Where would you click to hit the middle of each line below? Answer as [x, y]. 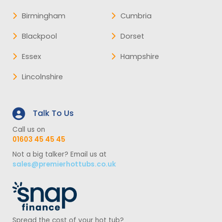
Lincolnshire [42, 77]
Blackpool [39, 36]
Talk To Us [53, 113]
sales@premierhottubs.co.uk [64, 164]
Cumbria [136, 16]
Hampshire [140, 56]
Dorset [132, 36]
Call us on [29, 129]
